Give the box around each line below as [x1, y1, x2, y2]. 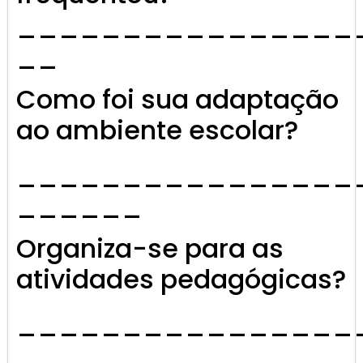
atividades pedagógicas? [16, 261, 346, 298]
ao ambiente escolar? [16, 112, 298, 149]
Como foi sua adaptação [16, 81, 339, 118]
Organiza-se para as [16, 230, 284, 267]
